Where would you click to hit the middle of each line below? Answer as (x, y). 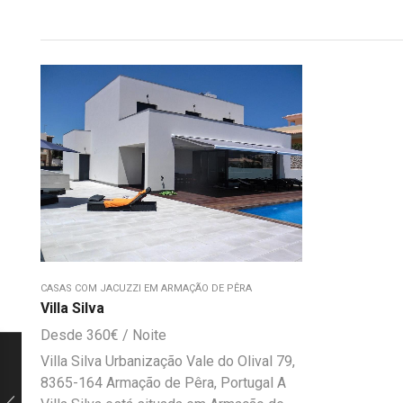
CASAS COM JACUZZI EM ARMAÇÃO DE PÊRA (146, 288)
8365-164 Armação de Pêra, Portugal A (163, 382)
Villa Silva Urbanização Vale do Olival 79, (168, 361)
